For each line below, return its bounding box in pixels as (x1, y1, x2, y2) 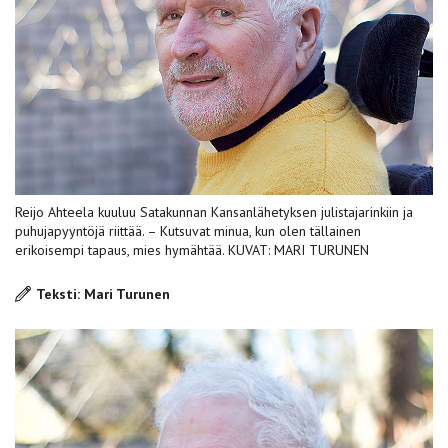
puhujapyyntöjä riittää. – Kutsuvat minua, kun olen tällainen (15, 221, 361, 240)
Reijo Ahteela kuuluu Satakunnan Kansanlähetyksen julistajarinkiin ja (15, 202, 413, 221)
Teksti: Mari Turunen (36, 284, 170, 303)
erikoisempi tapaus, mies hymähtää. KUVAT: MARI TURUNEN (15, 240, 369, 259)
